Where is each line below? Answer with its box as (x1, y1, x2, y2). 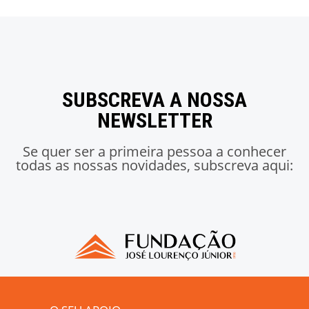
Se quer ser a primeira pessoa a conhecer (23, 141, 286, 161)
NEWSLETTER (97, 108, 212, 132)
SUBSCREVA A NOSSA (62, 87, 247, 112)
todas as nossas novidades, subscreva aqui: (16, 155, 293, 175)
